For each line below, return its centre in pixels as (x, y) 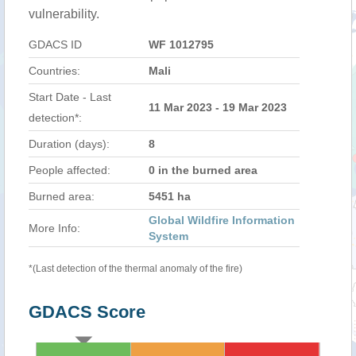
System (168, 236)
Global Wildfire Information (222, 220)
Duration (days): (69, 144)
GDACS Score (87, 312)
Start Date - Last (70, 97)
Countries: (54, 71)
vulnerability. (64, 14)
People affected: (70, 170)
